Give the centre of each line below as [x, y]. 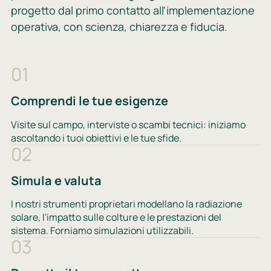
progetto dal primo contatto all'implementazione [132, 10]
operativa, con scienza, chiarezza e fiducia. [119, 26]
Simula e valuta [56, 180]
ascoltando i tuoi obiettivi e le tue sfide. [96, 138]
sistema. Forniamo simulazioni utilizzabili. [102, 231]
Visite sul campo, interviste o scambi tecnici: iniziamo [128, 124]
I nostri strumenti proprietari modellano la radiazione [126, 204]
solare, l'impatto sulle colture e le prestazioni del [116, 217]
